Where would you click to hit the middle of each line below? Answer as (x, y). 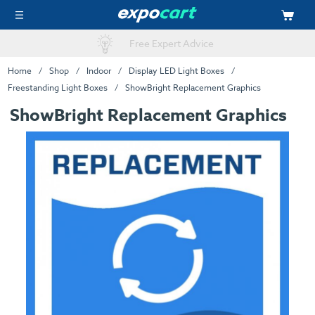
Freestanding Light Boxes (57, 87)
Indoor (98, 70)
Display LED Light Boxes (177, 70)
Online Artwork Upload (172, 44)
